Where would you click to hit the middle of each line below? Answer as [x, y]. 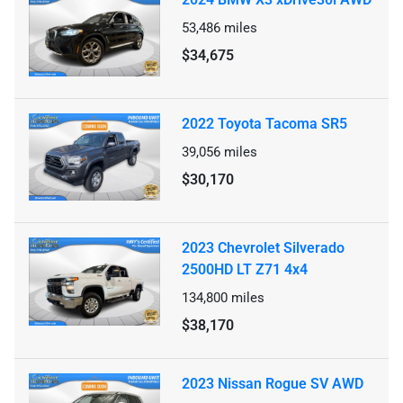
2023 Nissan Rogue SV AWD [273, 384]
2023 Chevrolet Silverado [263, 248]
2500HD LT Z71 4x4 [245, 270]
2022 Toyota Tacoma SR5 [264, 124]
